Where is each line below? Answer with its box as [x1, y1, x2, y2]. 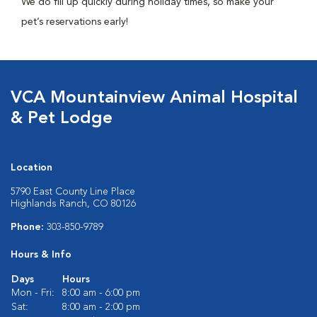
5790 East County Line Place [11, 187, 135, 197]
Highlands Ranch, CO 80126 [11, 199, 136, 209]
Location [11, 163, 52, 173]
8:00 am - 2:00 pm [62, 302, 140, 312]
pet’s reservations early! [21, 17, 128, 27]
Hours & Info [11, 250, 71, 260]
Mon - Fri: [11, 288, 54, 298]
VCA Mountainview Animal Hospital [11, 90, 298, 107]
